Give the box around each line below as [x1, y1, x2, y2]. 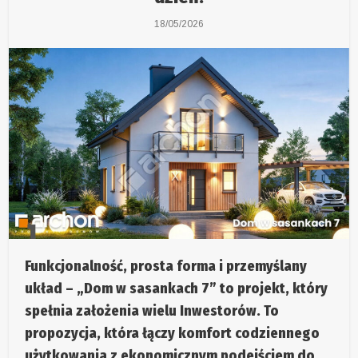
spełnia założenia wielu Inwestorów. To [25, 302, 280, 320]
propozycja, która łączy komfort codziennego [25, 324, 320, 343]
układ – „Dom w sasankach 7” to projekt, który [25, 280, 328, 298]
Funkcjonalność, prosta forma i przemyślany [25, 257, 308, 276]
